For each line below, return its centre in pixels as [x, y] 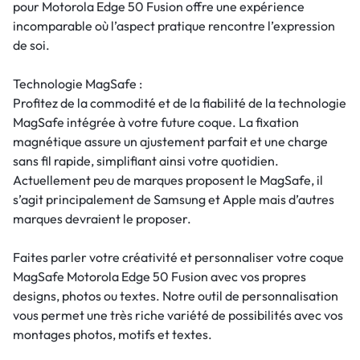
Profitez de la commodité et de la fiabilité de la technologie [180, 102]
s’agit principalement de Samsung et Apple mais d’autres [174, 199]
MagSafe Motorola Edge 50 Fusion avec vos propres [160, 276]
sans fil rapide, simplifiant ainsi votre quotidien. [146, 160]
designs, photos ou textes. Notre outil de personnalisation [176, 295]
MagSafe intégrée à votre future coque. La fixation [156, 122]
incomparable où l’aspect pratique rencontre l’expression [174, 25]
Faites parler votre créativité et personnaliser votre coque [178, 257]
